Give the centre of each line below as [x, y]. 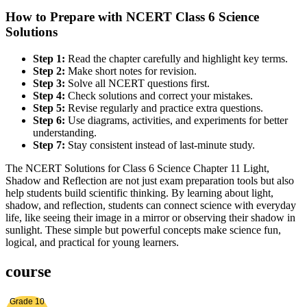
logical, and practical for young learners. [92, 243]
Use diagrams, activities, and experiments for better [176, 121]
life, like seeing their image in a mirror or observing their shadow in [150, 218]
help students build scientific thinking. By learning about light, [139, 193]
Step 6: [49, 121]
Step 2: [49, 71]
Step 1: [49, 59]
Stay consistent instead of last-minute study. [160, 145]
